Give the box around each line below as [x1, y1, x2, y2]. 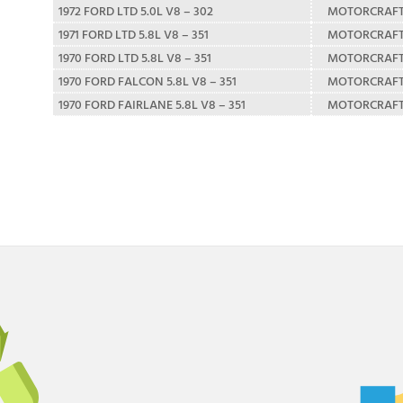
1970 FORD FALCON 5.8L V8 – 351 [58, 71, 237, 91]
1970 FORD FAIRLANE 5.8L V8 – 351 [58, 94, 246, 114]
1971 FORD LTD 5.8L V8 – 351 [58, 24, 209, 44]
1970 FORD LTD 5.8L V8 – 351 [58, 48, 211, 67]
